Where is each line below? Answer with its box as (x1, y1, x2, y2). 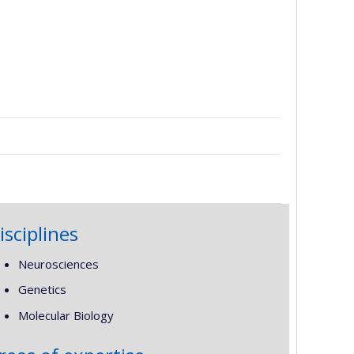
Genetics (17, 281, 66, 297)
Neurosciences (17, 255, 99, 272)
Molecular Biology (17, 307, 114, 323)
